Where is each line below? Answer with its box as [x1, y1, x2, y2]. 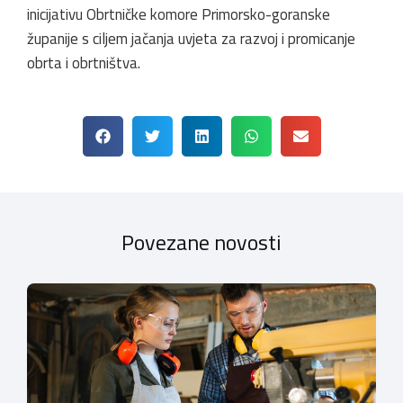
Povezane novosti [121, 225, 282, 258]
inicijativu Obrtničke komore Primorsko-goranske [27, 2, 330, 26]
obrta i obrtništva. [27, 50, 140, 75]
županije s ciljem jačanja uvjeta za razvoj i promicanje [27, 26, 355, 50]
